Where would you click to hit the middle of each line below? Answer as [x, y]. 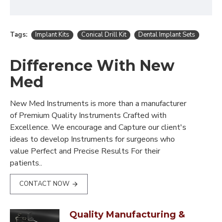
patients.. [26, 163]
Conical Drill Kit [104, 35]
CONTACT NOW [44, 184]
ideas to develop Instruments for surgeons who [92, 139]
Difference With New [92, 66]
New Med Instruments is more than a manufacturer [98, 104]
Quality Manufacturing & [127, 215]
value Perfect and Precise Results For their [85, 151]
